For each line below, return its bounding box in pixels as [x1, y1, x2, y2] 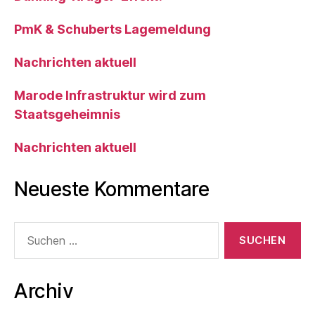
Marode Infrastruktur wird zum [14, 87, 206, 103]
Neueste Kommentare [14, 176, 210, 201]
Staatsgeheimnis [14, 106, 120, 122]
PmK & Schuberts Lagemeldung [14, 21, 211, 37]
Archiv [14, 278, 74, 303]
